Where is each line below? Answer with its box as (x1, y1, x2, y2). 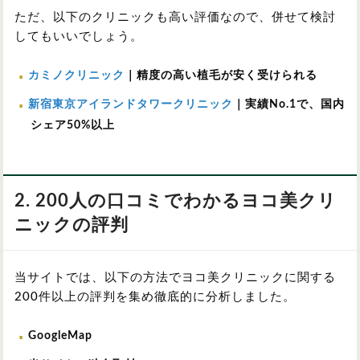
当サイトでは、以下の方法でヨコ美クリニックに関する (14, 271, 336, 284)
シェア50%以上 (31, 119, 115, 131)
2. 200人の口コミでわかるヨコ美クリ (14, 191, 337, 210)
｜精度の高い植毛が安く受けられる (125, 69, 317, 81)
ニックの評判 (14, 215, 129, 234)
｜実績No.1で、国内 (233, 98, 345, 110)
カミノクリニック (28, 69, 125, 81)
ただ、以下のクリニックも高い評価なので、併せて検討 (14, 10, 336, 23)
